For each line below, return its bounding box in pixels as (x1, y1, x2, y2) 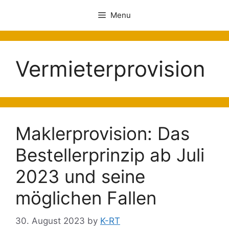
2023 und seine (15, 166, 145, 187)
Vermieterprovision (15, 56, 205, 82)
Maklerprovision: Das (15, 123, 190, 144)
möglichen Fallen (15, 187, 156, 209)
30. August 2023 (15, 215, 85, 226)
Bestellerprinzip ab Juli (15, 144, 204, 166)
